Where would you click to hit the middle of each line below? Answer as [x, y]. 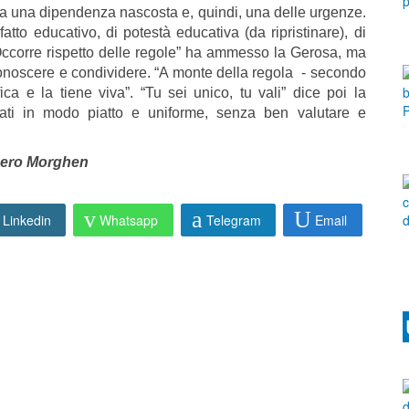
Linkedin [26, 220]
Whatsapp [129, 220]
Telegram [233, 220]
